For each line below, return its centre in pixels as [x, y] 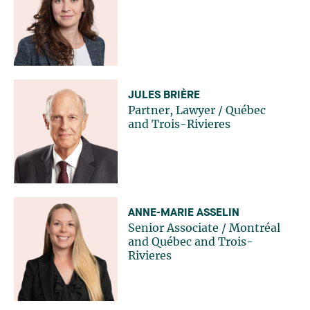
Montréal [255, 229]
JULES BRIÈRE [164, 96]
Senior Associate [173, 229]
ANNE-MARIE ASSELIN [184, 213]
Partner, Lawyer [172, 111]
